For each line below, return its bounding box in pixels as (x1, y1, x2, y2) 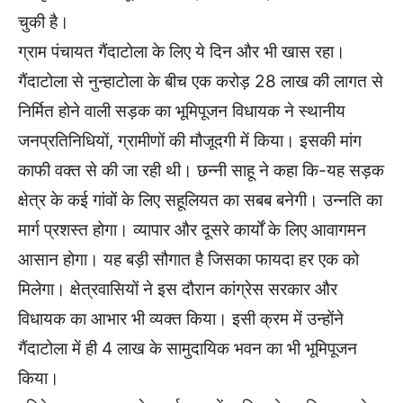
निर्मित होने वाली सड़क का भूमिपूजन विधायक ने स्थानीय (18, 101, 345, 122)
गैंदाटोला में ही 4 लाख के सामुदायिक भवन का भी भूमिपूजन (18, 338, 357, 360)
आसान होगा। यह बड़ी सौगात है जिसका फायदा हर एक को (18, 249, 359, 271)
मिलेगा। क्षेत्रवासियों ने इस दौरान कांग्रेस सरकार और (18, 279, 337, 300)
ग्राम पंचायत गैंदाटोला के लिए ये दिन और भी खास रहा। (18, 41, 345, 63)
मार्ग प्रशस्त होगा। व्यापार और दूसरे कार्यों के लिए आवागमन (18, 219, 366, 241)
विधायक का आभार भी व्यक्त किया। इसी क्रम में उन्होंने (18, 309, 344, 330)
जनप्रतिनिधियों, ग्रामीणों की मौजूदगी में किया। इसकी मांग (18, 130, 362, 152)
